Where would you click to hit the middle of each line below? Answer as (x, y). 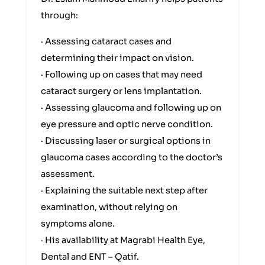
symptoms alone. (78, 224)
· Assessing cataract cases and (106, 41)
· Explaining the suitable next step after (124, 190)
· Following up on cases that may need (122, 75)
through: (59, 15)
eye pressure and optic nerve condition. (127, 124)
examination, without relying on (109, 207)
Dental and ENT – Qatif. (90, 257)
